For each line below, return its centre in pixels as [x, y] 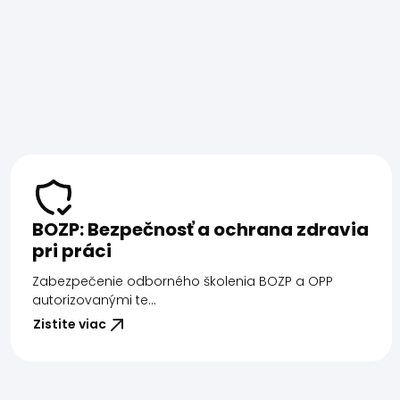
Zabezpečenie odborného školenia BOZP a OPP [183, 281]
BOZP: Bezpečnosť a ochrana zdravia [200, 229]
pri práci [72, 250]
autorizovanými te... [94, 300]
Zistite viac [70, 325]
